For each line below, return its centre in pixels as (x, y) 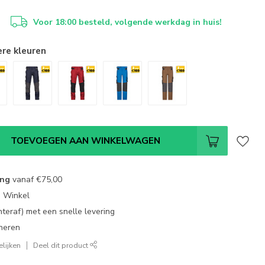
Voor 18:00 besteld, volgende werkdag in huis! (128, 22)
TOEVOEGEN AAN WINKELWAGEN (85, 141)
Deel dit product (62, 245)
